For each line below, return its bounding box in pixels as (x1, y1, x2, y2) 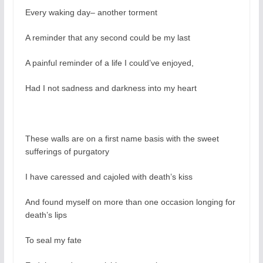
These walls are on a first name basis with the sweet (25, 134, 219, 144)
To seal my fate (25, 235, 82, 245)
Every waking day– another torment (25, 8, 157, 18)
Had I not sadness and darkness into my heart (25, 83, 197, 93)
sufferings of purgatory (25, 147, 109, 157)
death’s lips (25, 210, 67, 220)
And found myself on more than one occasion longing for (25, 197, 235, 207)
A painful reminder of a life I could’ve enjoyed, (25, 58, 194, 68)
